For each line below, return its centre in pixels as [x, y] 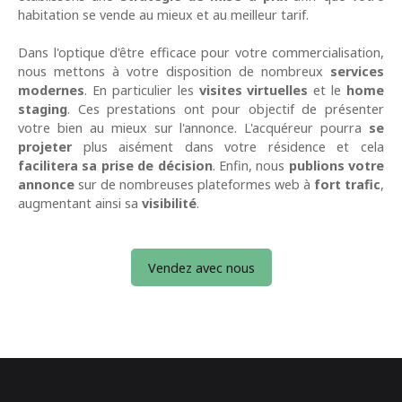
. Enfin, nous [250, 166]
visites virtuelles [253, 91]
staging [43, 109]
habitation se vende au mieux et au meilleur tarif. [163, 15]
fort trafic [347, 185]
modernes [51, 91]
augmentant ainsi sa [80, 204]
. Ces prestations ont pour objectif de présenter [226, 109]
